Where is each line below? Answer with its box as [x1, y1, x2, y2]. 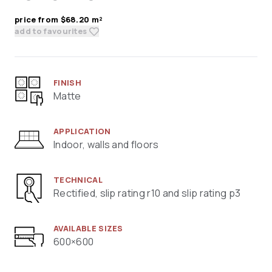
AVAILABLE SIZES [53, 223, 123, 234]
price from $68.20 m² [15, 14, 103, 25]
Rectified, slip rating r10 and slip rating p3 [53, 186, 241, 200]
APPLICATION [53, 126, 111, 137]
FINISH [53, 77, 81, 89]
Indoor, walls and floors [53, 138, 159, 152]
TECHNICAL [53, 174, 103, 186]
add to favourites [15, 25, 87, 37]
